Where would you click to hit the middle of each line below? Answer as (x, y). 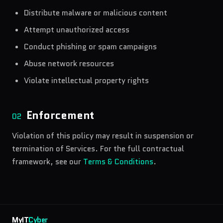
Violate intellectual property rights (86, 81)
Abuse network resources (69, 64)
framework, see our (47, 162)
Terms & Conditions (118, 162)
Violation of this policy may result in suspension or (103, 136)
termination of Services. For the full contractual (98, 149)
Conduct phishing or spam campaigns (90, 47)
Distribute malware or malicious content (96, 13)
